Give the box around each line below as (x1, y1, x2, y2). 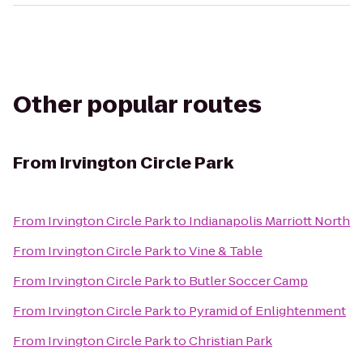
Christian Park (189, 332, 272, 349)
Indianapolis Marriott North (189, 212, 350, 229)
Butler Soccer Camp (189, 272, 308, 289)
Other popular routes (13, 89, 262, 121)
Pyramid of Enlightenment (189, 302, 346, 319)
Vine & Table (189, 242, 263, 259)
